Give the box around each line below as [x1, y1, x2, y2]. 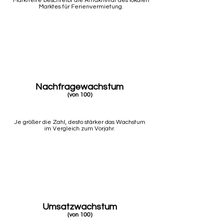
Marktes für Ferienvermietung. [38, 3, 123, 10]
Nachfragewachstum [35, 82, 123, 92]
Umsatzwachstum [42, 202, 117, 212]
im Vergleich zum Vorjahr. [44, 125, 115, 132]
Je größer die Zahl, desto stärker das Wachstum [14, 119, 145, 125]
